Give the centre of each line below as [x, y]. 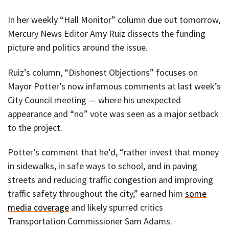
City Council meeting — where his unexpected [94, 100]
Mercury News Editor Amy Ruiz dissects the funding [107, 33]
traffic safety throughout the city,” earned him [96, 194]
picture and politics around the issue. [78, 47]
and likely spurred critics [116, 208]
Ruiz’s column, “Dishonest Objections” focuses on [103, 72]
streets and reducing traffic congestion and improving [110, 180]
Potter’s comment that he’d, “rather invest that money [113, 152]
